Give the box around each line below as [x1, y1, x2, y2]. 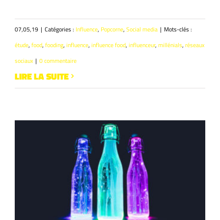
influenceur [129, 40, 155, 50]
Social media [126, 24, 158, 34]
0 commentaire [39, 55, 77, 65]
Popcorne [101, 24, 123, 34]
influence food [91, 40, 126, 50]
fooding [45, 40, 63, 50]
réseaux [185, 40, 204, 50]
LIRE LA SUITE [15, 69, 69, 83]
